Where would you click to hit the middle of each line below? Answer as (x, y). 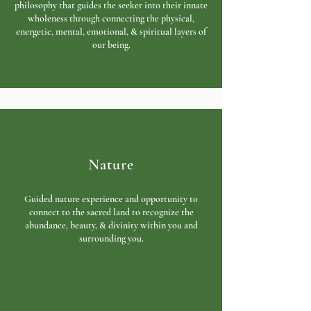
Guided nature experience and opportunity (106, 199)
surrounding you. (111, 238)
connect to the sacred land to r (87, 212)
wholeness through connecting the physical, (111, 18)
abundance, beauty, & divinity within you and (111, 225)
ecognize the (169, 212)
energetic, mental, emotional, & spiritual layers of (111, 32)
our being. (111, 45)
